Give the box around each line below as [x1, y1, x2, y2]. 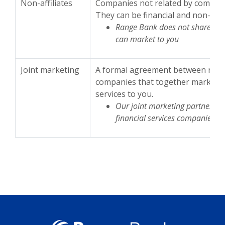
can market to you [116, 34, 179, 45]
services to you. [95, 88, 153, 99]
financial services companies [116, 113, 215, 124]
